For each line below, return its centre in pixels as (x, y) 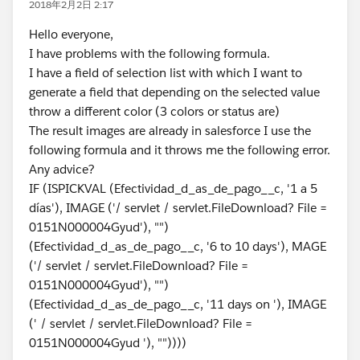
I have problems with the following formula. (149, 53)
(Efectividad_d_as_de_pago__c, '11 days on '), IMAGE (178, 304)
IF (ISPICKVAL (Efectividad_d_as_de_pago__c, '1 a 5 (173, 188)
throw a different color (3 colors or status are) (154, 111)
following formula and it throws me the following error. (180, 150)
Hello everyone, (71, 34)
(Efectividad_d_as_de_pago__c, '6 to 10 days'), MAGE (178, 246)
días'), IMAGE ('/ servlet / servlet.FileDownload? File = (178, 208)
